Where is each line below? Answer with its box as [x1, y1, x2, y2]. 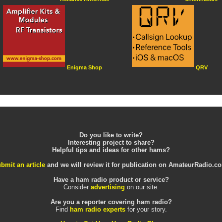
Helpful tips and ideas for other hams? [52, 146, 170, 154]
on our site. [124, 183, 159, 191]
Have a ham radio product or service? [53, 176, 169, 184]
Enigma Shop [67, 64, 102, 71]
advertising [90, 183, 125, 191]
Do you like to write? [79, 131, 143, 139]
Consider [63, 183, 91, 191]
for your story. [125, 206, 167, 214]
